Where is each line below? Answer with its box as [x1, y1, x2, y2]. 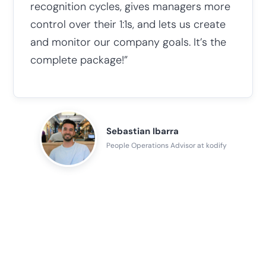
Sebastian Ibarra [106, 125, 179, 137]
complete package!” [30, 52, 128, 67]
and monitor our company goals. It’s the [30, 34, 226, 49]
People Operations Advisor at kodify [106, 140, 227, 150]
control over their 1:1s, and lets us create [30, 17, 226, 31]
